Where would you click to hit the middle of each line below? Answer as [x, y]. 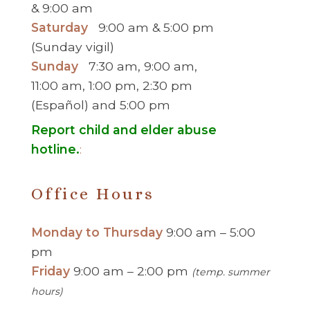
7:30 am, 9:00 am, [137, 66]
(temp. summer [230, 272]
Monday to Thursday [98, 232]
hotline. [55, 149]
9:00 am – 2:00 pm [132, 271]
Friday [52, 271]
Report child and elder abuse [124, 129]
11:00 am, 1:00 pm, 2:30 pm [111, 85]
